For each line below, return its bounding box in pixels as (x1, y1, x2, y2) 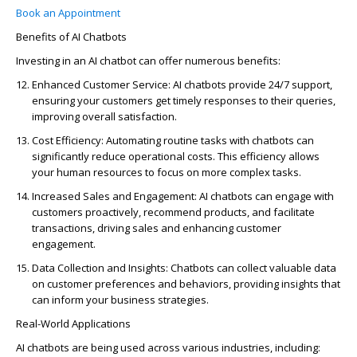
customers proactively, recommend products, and (32, 205, 273, 220)
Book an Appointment (16, 6, 120, 21)
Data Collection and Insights (32, 261, 166, 276)
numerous (185, 53, 235, 69)
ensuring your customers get (32, 93, 173, 108)
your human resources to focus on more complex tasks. (32, 165, 301, 180)
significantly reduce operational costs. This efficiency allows (32, 149, 320, 164)
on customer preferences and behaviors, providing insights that (32, 277, 340, 292)
